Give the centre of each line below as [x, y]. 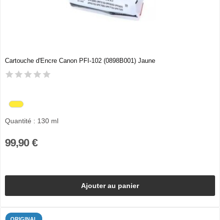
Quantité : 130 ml [31, 121]
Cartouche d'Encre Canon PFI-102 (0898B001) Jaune [80, 61]
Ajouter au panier [110, 185]
